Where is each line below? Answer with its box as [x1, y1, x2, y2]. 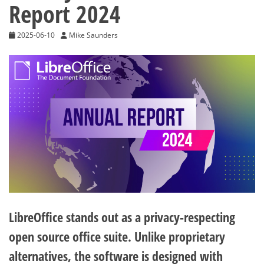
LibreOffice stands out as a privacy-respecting [9, 208, 235, 226]
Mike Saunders [69, 29, 118, 40]
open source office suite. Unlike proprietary [9, 227, 225, 246]
